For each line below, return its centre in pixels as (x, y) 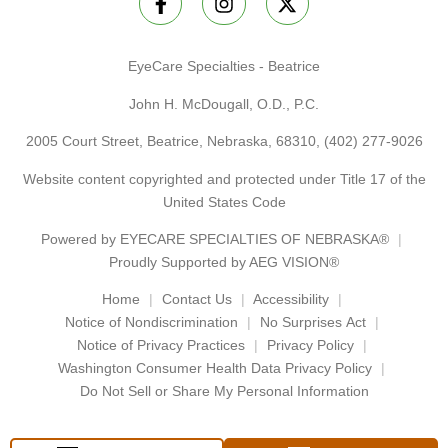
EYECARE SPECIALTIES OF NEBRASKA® (254, 238)
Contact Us (196, 299)
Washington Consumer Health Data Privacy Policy (215, 368)
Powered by (80, 238)
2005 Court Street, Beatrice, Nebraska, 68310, (174, 141)
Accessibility (290, 299)
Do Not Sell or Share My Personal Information (224, 391)
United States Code (224, 201)
